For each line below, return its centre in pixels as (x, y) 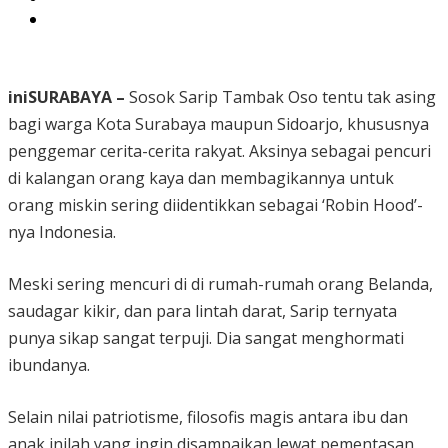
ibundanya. (49, 365)
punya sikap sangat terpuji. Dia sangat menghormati (206, 338)
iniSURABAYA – (66, 97)
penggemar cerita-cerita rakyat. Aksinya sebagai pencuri (219, 151)
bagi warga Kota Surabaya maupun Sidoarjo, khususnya (218, 124)
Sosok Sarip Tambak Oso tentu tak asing (280, 97)
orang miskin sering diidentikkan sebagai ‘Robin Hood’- (215, 205)
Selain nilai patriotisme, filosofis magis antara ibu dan (208, 417)
